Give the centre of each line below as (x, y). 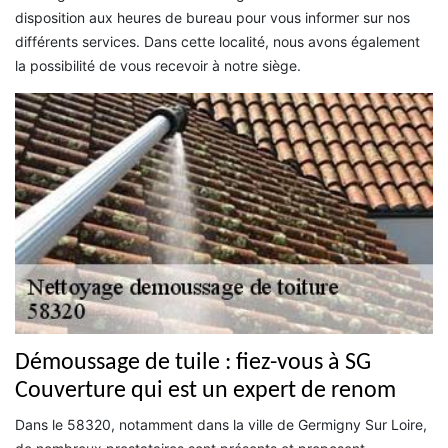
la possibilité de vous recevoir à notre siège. (158, 65)
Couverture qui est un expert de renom (205, 390)
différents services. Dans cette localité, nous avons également (217, 41)
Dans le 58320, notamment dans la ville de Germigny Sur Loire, (221, 424)
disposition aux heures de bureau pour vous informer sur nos (212, 17)
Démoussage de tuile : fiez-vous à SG (193, 362)
